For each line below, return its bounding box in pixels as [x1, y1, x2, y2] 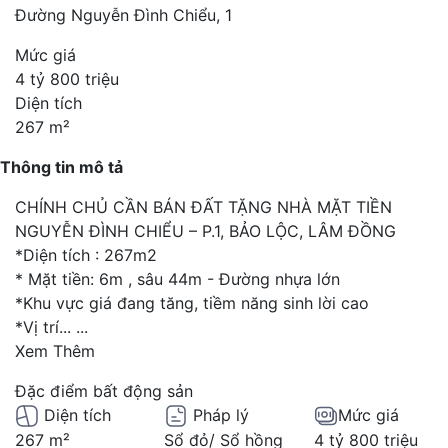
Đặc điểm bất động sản [15, 380, 193, 401]
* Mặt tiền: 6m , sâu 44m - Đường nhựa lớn [15, 268, 340, 289]
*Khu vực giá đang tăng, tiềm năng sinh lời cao [15, 292, 369, 313]
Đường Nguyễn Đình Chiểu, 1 [15, 4, 232, 25]
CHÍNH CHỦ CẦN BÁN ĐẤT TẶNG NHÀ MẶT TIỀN [15, 196, 392, 217]
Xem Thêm [15, 340, 95, 361]
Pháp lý [188, 404, 250, 425]
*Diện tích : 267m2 [15, 244, 157, 265]
